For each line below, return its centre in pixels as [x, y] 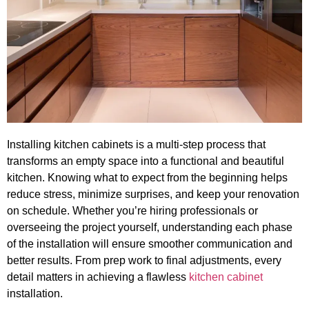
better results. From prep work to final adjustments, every [144, 261]
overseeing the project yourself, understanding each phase [150, 228]
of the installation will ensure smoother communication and [150, 244]
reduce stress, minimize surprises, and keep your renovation [153, 195]
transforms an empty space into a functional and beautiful [146, 161]
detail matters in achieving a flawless [98, 277]
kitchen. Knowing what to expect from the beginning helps [147, 178]
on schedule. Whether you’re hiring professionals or [132, 211]
